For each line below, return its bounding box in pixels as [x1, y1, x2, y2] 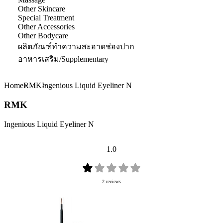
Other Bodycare [18, 31, 68, 40]
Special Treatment [18, 13, 74, 22]
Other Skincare [18, 4, 65, 13]
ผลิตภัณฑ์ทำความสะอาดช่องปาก [18, 42, 134, 51]
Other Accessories [18, 22, 75, 31]
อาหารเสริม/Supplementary [18, 55, 109, 64]
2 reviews [102, 178, 121, 184]
